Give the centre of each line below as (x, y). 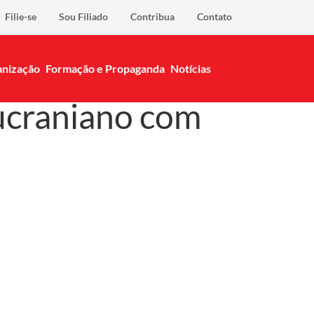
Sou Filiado (83, 16)
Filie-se (21, 16)
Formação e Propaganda (105, 68)
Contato (214, 16)
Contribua (152, 16)
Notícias (191, 68)
